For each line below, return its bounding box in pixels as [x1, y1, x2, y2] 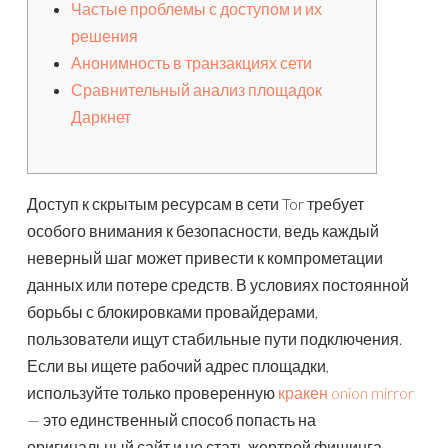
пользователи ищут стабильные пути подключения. [27, 329, 402, 349]
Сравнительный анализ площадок [71, 80, 322, 100]
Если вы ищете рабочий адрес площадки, [27, 356, 329, 376]
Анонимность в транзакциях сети [71, 53, 312, 73]
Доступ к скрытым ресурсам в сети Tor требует [27, 194, 364, 214]
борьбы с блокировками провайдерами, [27, 302, 318, 322]
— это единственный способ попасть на [27, 410, 316, 430]
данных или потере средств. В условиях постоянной [27, 275, 409, 295]
